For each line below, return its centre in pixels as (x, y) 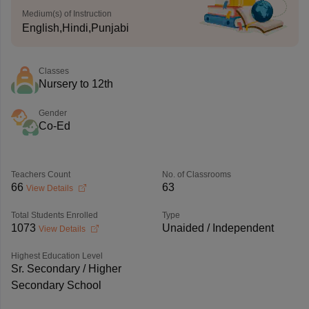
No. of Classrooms (196, 175)
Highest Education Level (57, 256)
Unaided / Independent (218, 228)
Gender (52, 113)
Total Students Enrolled (54, 215)
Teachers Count (40, 175)
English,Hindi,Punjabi (75, 28)
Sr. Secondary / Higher (66, 269)
